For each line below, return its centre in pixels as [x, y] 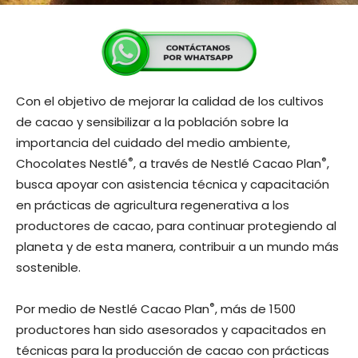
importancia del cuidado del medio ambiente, [153, 143]
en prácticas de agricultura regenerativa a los [153, 205]
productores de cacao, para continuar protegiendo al [176, 226]
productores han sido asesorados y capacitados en [171, 330]
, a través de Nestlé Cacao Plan [227, 164]
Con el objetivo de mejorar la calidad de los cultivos [170, 101]
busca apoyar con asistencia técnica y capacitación [173, 185]
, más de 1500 [255, 309]
